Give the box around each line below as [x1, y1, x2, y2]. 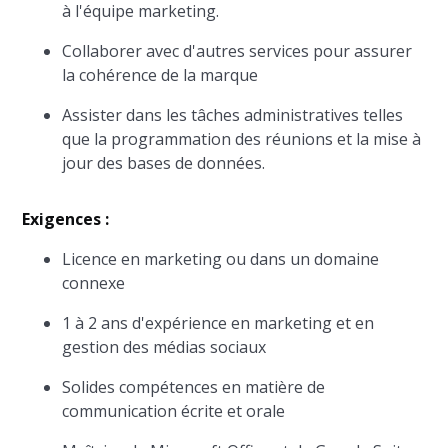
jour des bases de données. [62, 152, 266, 174]
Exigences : [22, 208, 110, 230]
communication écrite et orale [62, 400, 286, 422]
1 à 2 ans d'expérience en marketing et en [62, 312, 375, 334]
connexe [62, 272, 126, 294]
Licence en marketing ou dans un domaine [62, 248, 380, 270]
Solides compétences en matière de [62, 376, 326, 398]
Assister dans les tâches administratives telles [62, 104, 404, 126]
